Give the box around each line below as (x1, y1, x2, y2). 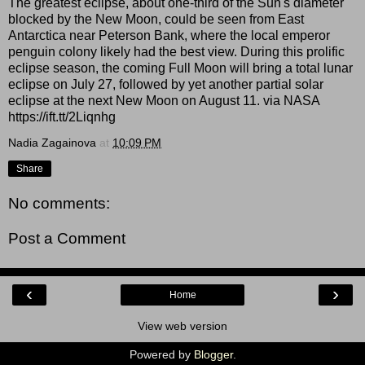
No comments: (8, 194, 110, 212)
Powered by (129, 347, 194, 361)
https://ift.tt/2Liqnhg (8, 109, 116, 124)
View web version (138, 319, 227, 332)
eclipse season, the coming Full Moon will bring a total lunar (8, 60, 353, 75)
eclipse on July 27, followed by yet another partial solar (8, 77, 323, 91)
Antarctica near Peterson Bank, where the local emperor (8, 28, 330, 42)
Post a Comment (8, 230, 125, 248)
